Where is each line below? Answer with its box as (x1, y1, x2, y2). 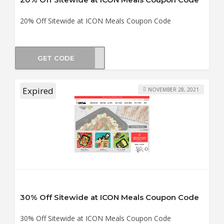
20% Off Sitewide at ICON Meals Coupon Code (20, 15, 171, 25)
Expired (22, 85, 53, 97)
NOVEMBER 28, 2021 (148, 85, 199, 93)
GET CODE (37, 53, 74, 62)
